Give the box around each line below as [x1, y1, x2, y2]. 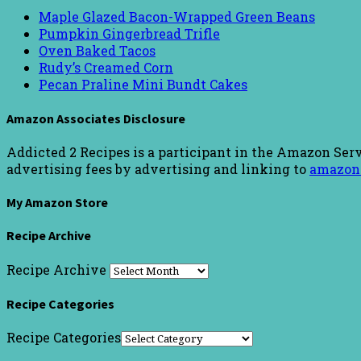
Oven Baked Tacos [39, 42, 156, 60]
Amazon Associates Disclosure [6, 110, 185, 127]
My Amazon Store [6, 194, 108, 211]
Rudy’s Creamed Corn [39, 59, 173, 77]
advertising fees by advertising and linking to [6, 160, 309, 177]
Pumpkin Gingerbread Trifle [39, 25, 220, 43]
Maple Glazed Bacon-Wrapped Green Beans [39, 8, 315, 26]
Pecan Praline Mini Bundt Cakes [39, 76, 247, 93]
